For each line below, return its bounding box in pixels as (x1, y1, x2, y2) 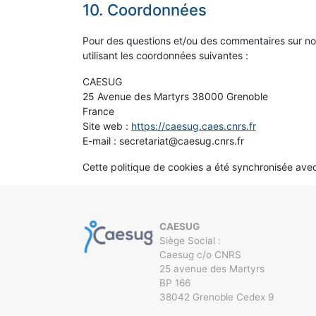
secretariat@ (119, 135, 178, 147)
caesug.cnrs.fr (178, 135, 244, 147)
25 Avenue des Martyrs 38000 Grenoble (83, 90, 268, 103)
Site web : (83, 120, 131, 133)
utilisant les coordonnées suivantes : (83, 49, 248, 62)
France (83, 105, 114, 118)
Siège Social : (159, 235, 221, 247)
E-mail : (83, 135, 119, 147)
